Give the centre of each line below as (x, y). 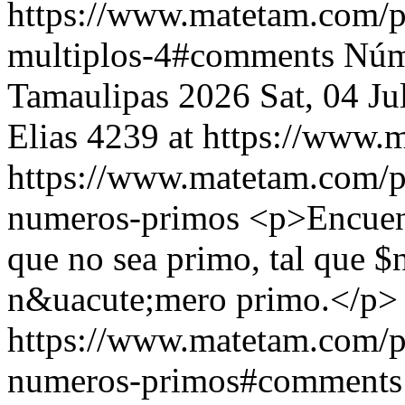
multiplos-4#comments (171, 55)
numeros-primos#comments (205, 380)
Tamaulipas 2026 (129, 95)
